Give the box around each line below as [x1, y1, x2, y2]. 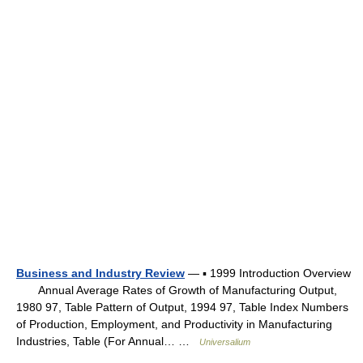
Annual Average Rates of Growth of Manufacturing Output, [16, 284, 337, 297]
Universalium [199, 337, 250, 348]
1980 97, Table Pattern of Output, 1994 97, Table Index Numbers [16, 301, 348, 314]
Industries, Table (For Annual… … [16, 335, 199, 348]
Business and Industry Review [16, 267, 185, 280]
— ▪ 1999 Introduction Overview [185, 267, 351, 280]
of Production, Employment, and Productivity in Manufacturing [16, 318, 332, 331]
